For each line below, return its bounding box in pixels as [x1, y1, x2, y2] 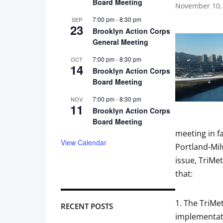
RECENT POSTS [61, 201, 113, 211]
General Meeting [93, 37, 148, 47]
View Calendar [61, 137, 107, 147]
